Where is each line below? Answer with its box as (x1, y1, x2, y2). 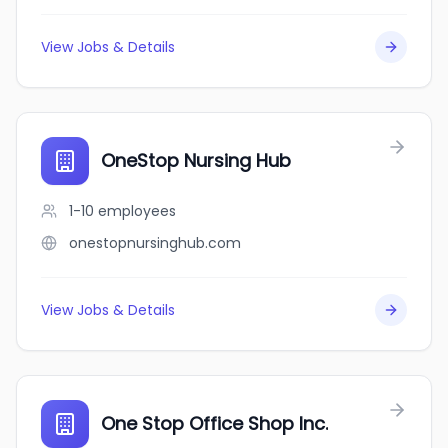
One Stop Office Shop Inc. (101, 411, 328, 436)
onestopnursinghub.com (69, 233, 241, 253)
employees (98, 201, 176, 221)
